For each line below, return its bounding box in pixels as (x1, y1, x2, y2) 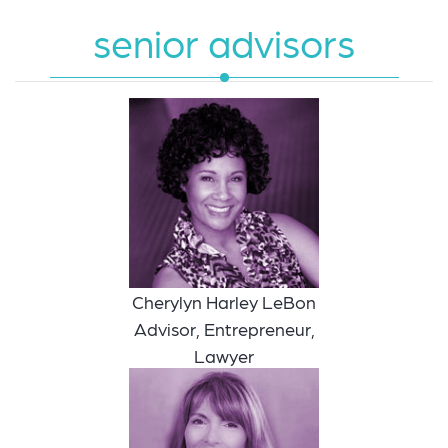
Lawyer (194, 345, 254, 367)
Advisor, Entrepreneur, (133, 318, 315, 340)
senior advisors (93, 18, 355, 66)
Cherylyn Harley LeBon (132, 291, 316, 313)
